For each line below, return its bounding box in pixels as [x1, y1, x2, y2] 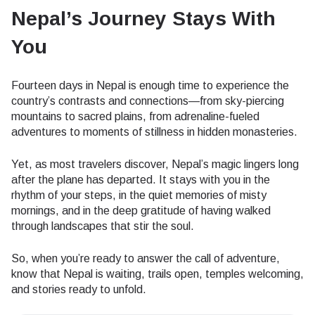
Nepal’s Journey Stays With [11, 8, 276, 30]
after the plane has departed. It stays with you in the [11, 174, 270, 186]
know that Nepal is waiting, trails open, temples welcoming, [11, 268, 304, 281]
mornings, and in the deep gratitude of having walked [11, 205, 271, 217]
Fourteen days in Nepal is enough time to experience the [11, 79, 289, 92]
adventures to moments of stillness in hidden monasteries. [11, 126, 297, 139]
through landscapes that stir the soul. [11, 220, 194, 233]
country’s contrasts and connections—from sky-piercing [11, 95, 284, 108]
